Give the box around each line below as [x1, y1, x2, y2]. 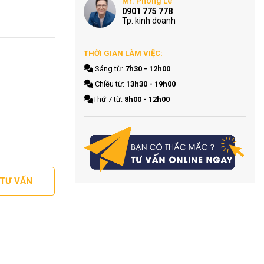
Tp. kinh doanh [122, 16, 176, 25]
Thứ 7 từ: [93, 95, 125, 104]
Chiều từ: [93, 80, 127, 88]
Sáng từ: [93, 64, 126, 73]
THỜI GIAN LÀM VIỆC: [84, 49, 163, 58]
